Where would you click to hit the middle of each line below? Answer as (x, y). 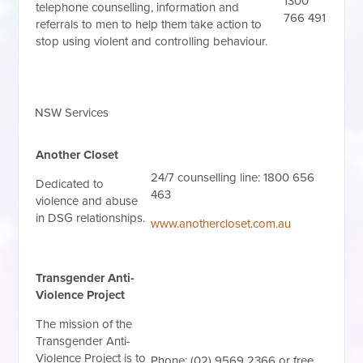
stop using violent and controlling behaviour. (152, 42)
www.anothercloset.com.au (221, 224)
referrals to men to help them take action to (149, 25)
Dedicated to (70, 184)
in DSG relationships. (91, 218)
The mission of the (84, 325)
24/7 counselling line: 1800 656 (233, 178)
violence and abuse (87, 201)
